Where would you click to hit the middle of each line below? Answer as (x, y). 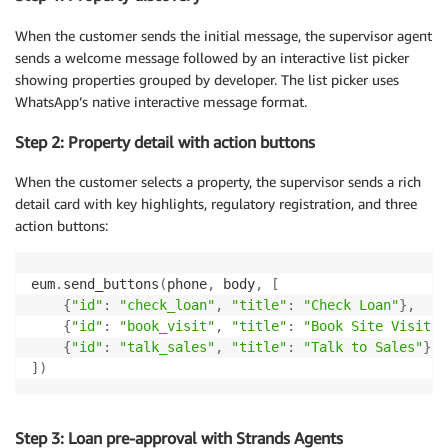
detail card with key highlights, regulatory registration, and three (216, 204)
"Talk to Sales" (363, 347)
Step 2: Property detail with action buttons (165, 141)
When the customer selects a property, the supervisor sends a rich (218, 182)
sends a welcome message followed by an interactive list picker (212, 57)
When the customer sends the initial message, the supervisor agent (223, 35)
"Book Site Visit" (371, 326)
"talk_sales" (167, 347)
